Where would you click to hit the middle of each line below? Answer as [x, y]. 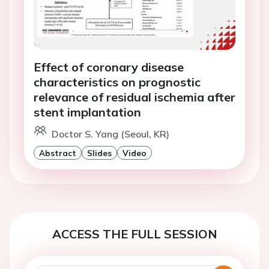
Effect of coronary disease [109, 67]
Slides [99, 153]
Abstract [58, 153]
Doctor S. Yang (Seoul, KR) [110, 134]
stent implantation [87, 112]
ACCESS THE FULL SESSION [134, 234]
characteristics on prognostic [117, 82]
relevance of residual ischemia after [134, 97]
